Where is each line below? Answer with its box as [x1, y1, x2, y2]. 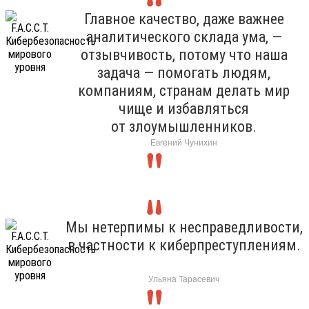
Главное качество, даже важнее [83, 10, 284, 28]
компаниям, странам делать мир [78, 81, 290, 99]
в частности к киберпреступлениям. [67, 236, 301, 254]
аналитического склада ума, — [86, 28, 282, 46]
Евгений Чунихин [150, 137, 217, 148]
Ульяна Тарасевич [148, 274, 219, 284]
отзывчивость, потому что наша [80, 46, 288, 63]
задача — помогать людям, [97, 63, 270, 81]
